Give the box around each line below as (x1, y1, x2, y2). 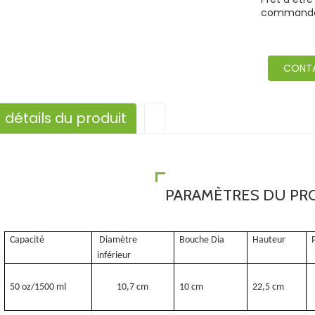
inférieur (97, 250, 131, 261)
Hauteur (252, 235, 286, 245)
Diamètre (99, 235, 138, 245)
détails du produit (5, 108, 127, 128)
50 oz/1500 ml (10, 282, 67, 292)
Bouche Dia (179, 235, 225, 245)
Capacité (10, 235, 45, 245)
